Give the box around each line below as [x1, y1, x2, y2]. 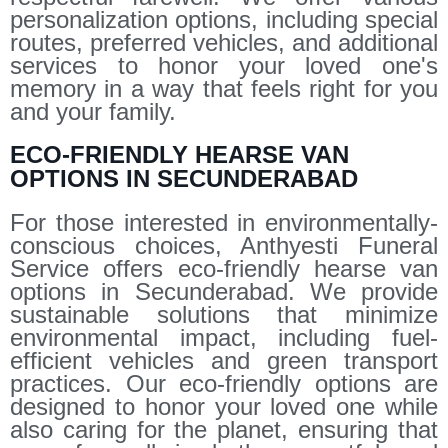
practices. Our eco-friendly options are [10, 369, 438, 397]
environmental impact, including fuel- [10, 323, 438, 351]
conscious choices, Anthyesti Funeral [10, 231, 438, 259]
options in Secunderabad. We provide [10, 277, 438, 305]
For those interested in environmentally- [10, 208, 438, 236]
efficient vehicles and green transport [10, 346, 438, 374]
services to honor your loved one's [10, 51, 438, 79]
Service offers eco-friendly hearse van [10, 254, 438, 282]
